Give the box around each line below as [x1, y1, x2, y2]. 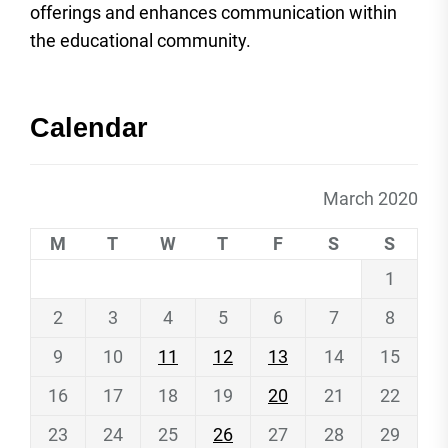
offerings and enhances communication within [30, 2, 397, 24]
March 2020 [323, 188, 418, 210]
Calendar [30, 113, 148, 144]
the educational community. [30, 30, 251, 52]
